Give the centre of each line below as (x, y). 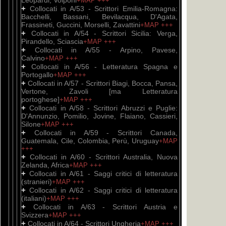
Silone (31, 124)
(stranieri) (37, 182)
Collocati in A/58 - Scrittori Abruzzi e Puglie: (103, 108)
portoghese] (40, 99)
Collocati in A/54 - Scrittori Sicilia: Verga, (104, 33)
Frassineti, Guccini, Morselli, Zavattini (81, 25)
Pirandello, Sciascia (52, 41)
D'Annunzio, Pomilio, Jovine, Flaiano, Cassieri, (99, 116)
